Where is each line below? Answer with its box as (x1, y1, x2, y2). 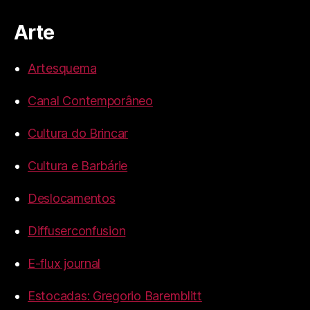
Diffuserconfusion (28, 224, 126, 239)
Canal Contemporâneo (28, 93, 153, 109)
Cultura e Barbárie (28, 158, 128, 174)
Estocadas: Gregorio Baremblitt (28, 289, 202, 304)
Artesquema (28, 61, 97, 76)
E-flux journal (28, 256, 101, 271)
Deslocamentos (28, 191, 116, 206)
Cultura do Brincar (28, 126, 129, 141)
